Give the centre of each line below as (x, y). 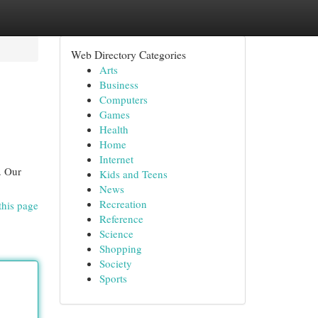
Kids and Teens (133, 174)
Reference (121, 219)
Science (116, 234)
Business (119, 84)
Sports (113, 278)
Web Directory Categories (128, 54)
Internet (116, 159)
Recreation (123, 204)
